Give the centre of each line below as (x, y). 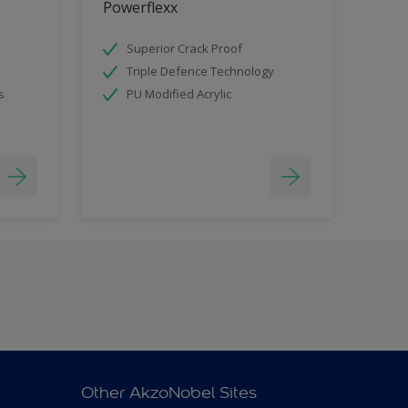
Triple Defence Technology (200, 71)
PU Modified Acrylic (178, 94)
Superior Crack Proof (184, 49)
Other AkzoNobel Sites (168, 393)
